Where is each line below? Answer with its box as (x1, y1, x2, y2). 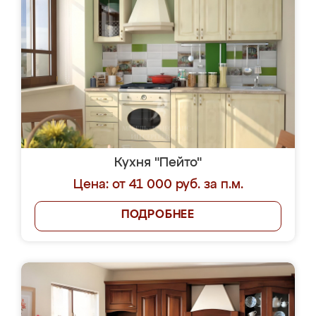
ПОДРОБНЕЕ (121, 209, 195, 221)
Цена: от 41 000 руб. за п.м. (73, 178, 243, 191)
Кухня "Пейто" (114, 157, 202, 169)
